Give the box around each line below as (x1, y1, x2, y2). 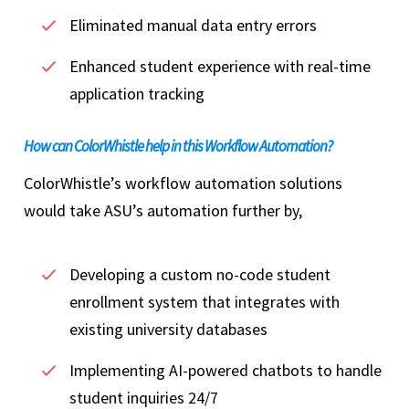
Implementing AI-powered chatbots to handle (69, 360, 382, 382)
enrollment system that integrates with (69, 291, 340, 313)
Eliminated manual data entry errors (69, 15, 320, 37)
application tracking (69, 83, 208, 105)
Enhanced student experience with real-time (69, 56, 371, 78)
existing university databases (69, 319, 271, 341)
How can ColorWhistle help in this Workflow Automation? (24, 136, 332, 157)
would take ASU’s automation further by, (24, 200, 306, 222)
